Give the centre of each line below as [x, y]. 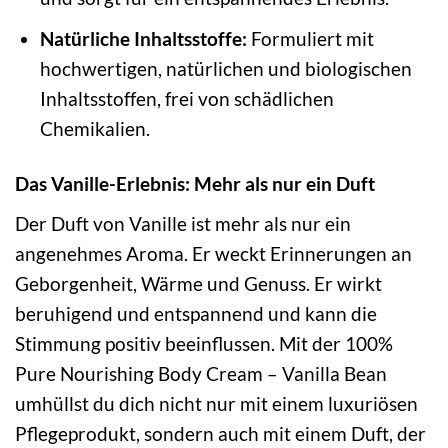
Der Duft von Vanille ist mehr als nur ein [183, 223]
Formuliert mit [310, 39]
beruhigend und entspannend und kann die [196, 313]
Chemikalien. [94, 129]
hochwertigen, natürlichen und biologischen [225, 69]
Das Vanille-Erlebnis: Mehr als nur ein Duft [195, 184]
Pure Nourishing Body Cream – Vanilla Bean [201, 373]
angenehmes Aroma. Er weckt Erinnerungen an [213, 253]
